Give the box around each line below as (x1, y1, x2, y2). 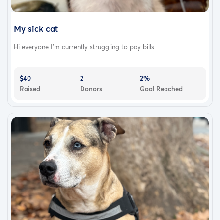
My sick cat (14, 23, 58, 35)
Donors (80, 84, 102, 94)
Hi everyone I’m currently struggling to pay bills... (14, 42, 159, 52)
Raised (20, 84, 40, 94)
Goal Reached (140, 84, 183, 94)
